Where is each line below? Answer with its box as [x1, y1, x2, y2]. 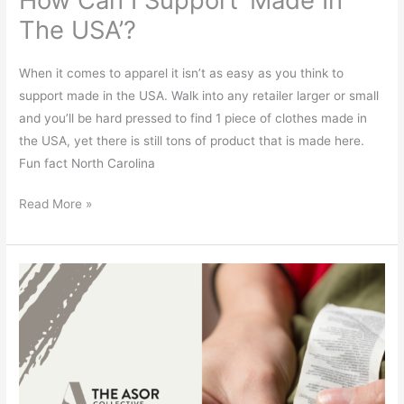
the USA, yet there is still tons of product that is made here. [19, 133, 365, 148]
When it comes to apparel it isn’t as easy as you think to [19, 65, 344, 80]
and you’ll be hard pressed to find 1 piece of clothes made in [19, 110, 368, 125]
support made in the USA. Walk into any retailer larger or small [19, 87, 380, 103]
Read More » [19, 197, 93, 212]
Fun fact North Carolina [19, 155, 156, 170]
